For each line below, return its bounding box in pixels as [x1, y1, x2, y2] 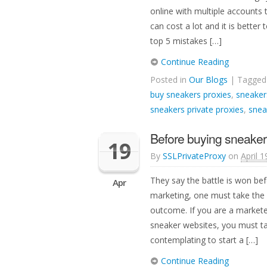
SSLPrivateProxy [163, 150, 226, 162]
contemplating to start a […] [150, 234, 258, 246]
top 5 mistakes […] [150, 35, 222, 46]
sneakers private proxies [150, 104, 244, 115]
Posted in [150, 74, 189, 85]
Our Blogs [189, 74, 228, 85]
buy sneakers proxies [150, 89, 231, 100]
